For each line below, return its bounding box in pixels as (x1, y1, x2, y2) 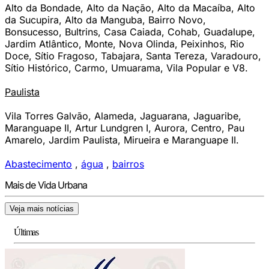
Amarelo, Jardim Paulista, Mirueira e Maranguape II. (5, 134, 239, 146)
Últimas (14, 227, 39, 237)
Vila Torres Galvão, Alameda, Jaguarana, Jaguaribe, (5, 110, 241, 122)
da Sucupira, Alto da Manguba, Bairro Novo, (5, 14, 206, 26)
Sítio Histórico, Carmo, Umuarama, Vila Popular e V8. (5, 62, 248, 74)
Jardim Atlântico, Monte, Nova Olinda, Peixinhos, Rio (5, 38, 244, 50)
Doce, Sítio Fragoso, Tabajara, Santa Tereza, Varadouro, (5, 50, 261, 62)
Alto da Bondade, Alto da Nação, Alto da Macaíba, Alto (5, 2, 255, 14)
